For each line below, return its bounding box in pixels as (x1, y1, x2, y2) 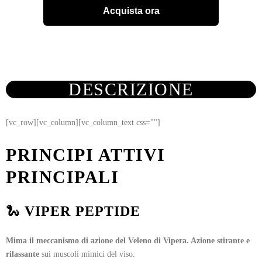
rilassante (6, 250, 39, 258)
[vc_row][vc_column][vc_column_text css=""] (6, 118, 160, 127)
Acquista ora (102, 6, 160, 16)
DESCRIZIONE (68, 80, 194, 99)
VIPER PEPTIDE (25, 204, 145, 219)
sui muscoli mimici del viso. (39, 250, 135, 258)
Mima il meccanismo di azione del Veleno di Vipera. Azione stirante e (6, 236, 250, 245)
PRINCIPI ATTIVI (6, 145, 166, 164)
